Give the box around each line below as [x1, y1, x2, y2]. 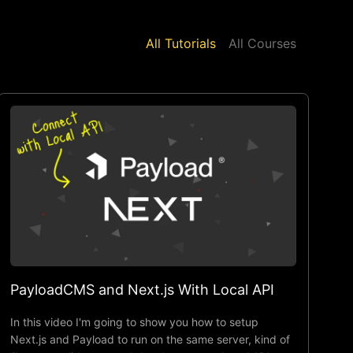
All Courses [229, 35, 296, 51]
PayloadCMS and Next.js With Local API [10, 281, 275, 298]
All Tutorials [146, 35, 216, 51]
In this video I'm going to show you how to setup [10, 314, 259, 329]
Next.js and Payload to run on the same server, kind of [10, 332, 291, 346]
